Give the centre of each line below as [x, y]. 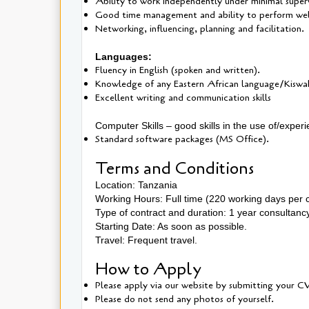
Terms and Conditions [177, 168]
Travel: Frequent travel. [148, 240]
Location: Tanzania [138, 185]
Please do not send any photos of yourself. [185, 299]
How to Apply [152, 269]
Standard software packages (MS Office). [182, 139]
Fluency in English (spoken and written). [178, 70]
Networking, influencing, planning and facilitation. [200, 28]
